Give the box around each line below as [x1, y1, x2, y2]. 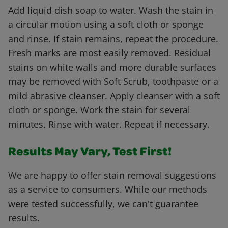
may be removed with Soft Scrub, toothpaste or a [8, 75, 218, 88]
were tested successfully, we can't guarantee [8, 197, 198, 210]
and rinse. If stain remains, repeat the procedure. [8, 33, 218, 45]
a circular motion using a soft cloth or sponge [8, 18, 204, 31]
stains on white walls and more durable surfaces [8, 61, 216, 74]
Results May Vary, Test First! [8, 147, 172, 159]
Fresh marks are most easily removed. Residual [8, 47, 211, 60]
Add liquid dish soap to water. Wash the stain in [8, 4, 213, 17]
